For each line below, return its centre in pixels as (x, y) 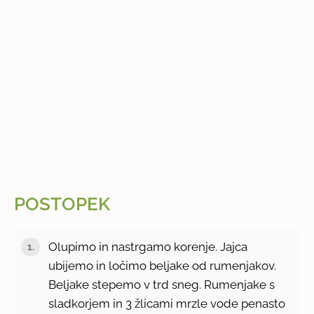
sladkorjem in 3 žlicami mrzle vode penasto (167, 303)
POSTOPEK (62, 204)
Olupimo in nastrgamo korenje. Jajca (148, 246)
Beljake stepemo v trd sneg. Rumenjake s (162, 284)
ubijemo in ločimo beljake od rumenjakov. (163, 265)
